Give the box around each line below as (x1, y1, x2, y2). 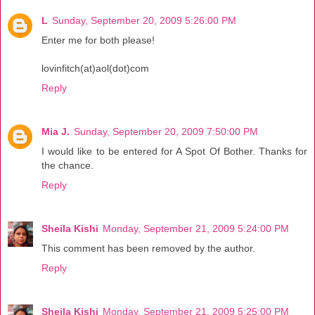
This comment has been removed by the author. (41, 243, 255, 255)
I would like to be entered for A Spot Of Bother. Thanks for (41, 146, 307, 157)
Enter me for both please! (41, 34, 155, 46)
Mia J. (41, 126, 70, 138)
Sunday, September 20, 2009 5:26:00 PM (52, 15, 236, 27)
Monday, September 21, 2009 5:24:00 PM (103, 223, 289, 235)
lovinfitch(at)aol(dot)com (41, 63, 149, 75)
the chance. (41, 160, 94, 172)
